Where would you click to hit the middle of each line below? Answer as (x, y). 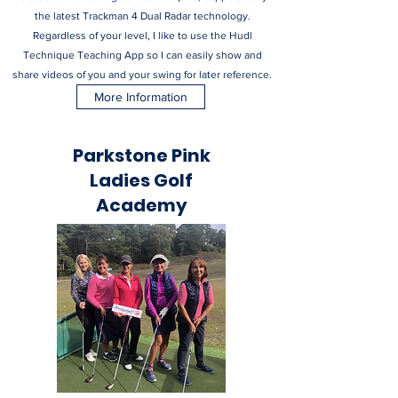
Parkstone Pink (141, 155)
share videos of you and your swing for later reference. (142, 75)
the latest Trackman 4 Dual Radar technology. (142, 16)
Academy (141, 205)
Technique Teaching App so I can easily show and (142, 55)
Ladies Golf (141, 180)
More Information (141, 97)
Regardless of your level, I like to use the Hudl (142, 36)
